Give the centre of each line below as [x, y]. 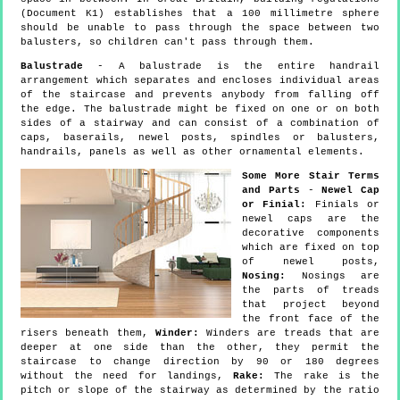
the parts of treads [311, 290]
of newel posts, [311, 261]
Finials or [343, 204]
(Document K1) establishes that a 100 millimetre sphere [200, 13]
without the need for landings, [127, 375]
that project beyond [311, 304]
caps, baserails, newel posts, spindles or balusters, [200, 137]
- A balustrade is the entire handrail [231, 66]
